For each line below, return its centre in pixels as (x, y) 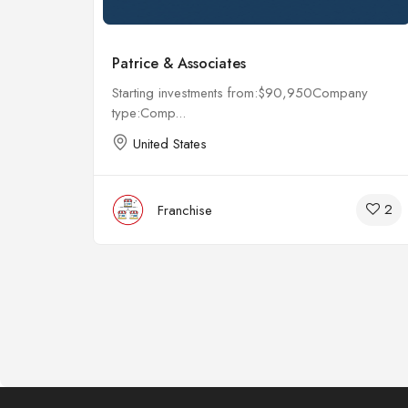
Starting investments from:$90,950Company (240, 93)
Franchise (185, 210)
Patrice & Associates (179, 63)
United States (170, 144)
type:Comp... (149, 113)
